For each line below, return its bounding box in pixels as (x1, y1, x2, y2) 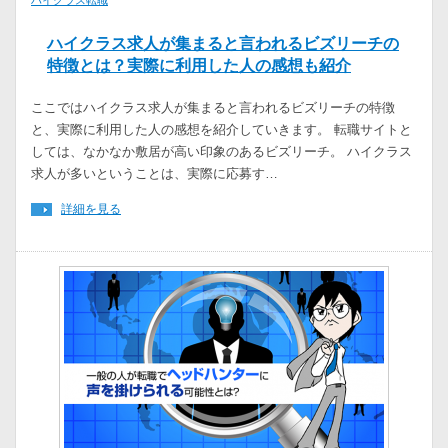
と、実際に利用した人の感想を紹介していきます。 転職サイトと (31, 122, 412, 138)
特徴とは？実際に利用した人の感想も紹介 (47, 57, 351, 75)
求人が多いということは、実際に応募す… (31, 166, 278, 182)
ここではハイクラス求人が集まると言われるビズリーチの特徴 (31, 100, 395, 116)
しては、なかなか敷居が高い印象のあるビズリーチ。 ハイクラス (31, 144, 412, 160)
